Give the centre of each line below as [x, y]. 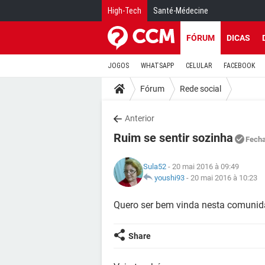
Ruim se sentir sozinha [173, 138]
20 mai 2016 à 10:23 [224, 178]
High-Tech [125, 11]
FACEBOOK [239, 66]
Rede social [201, 88]
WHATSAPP [157, 66]
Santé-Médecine [181, 11]
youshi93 [169, 178]
